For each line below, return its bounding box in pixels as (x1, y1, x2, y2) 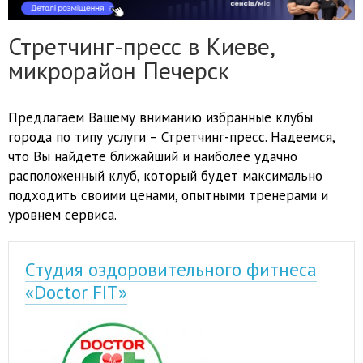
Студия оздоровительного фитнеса (25, 258, 317, 282)
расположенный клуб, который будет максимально (8, 167, 322, 186)
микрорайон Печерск (8, 54, 229, 87)
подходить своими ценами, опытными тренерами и (8, 186, 328, 205)
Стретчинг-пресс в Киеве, (8, 30, 275, 62)
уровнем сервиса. (8, 206, 117, 224)
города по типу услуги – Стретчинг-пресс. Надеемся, (8, 128, 335, 147)
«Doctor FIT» (25, 280, 127, 305)
